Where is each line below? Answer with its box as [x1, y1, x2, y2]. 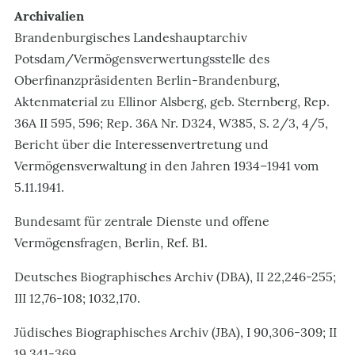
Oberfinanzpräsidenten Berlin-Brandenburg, [14, 71, 280, 88]
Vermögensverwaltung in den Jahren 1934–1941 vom [14, 157, 319, 174]
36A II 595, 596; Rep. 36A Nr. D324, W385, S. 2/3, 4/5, [14, 114, 328, 131]
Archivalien [14, 7, 84, 24]
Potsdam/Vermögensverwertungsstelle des [14, 50, 269, 67]
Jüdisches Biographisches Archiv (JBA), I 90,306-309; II [14, 323, 337, 340]
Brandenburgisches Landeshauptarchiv [14, 29, 247, 45]
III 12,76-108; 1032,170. [14, 289, 140, 306]
